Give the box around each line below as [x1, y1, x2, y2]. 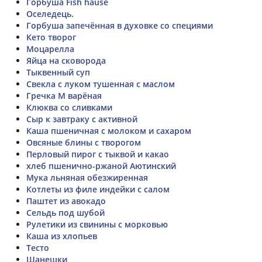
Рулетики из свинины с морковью [26, 218, 168, 230]
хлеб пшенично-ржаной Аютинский [26, 160, 176, 171]
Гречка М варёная [26, 89, 102, 101]
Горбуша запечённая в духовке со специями [26, 19, 213, 31]
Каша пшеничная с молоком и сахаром [26, 125, 191, 136]
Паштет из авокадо [26, 195, 106, 206]
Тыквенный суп [26, 66, 90, 78]
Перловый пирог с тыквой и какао [26, 148, 169, 160]
